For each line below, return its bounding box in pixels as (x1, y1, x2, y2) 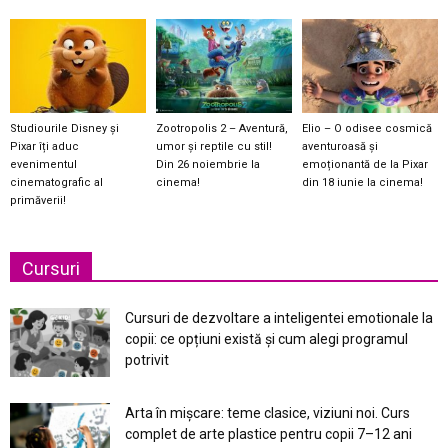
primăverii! (10, 194, 66, 208)
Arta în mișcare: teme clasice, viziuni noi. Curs (125, 405, 410, 422)
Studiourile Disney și (10, 122, 119, 136)
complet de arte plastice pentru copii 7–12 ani (125, 426, 412, 443)
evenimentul (10, 158, 77, 172)
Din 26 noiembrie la (155, 158, 260, 172)
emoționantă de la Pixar (301, 158, 428, 172)
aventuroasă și (301, 140, 378, 154)
